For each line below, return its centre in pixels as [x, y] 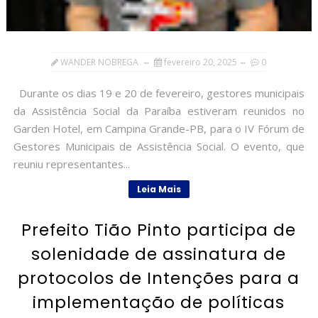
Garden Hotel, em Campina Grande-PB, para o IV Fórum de [159, 129]
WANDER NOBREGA [100, 62]
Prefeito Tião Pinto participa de [159, 230]
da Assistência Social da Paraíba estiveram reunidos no [159, 111]
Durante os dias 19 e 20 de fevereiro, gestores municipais [159, 93]
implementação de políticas [159, 303]
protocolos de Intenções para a [159, 279]
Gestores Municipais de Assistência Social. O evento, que [159, 147]
